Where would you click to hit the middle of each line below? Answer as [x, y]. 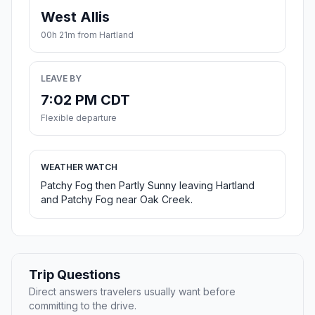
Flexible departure [79, 118]
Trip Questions [75, 275]
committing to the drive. [83, 306]
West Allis [75, 17]
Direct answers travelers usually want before [132, 292]
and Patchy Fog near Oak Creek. [117, 200]
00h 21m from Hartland [87, 35]
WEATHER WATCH [79, 167]
